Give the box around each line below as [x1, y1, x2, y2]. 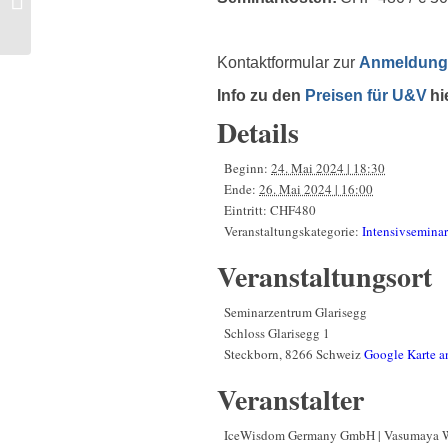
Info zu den [217, 86, 305, 104]
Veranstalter [217, 378, 364, 420]
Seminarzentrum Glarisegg [224, 302, 367, 321]
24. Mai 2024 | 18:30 [271, 158, 385, 177]
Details [217, 111, 299, 153]
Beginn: [224, 158, 268, 177]
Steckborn [224, 344, 279, 363]
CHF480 [270, 200, 316, 219]
